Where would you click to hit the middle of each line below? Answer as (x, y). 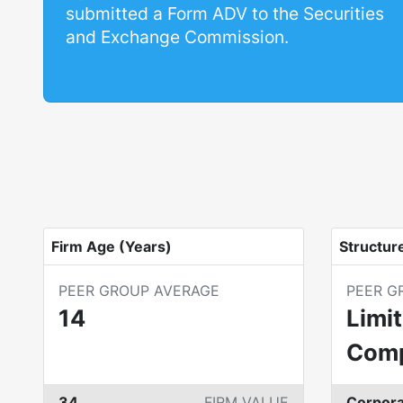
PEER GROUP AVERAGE (139, 291)
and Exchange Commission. (177, 37)
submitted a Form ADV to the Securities (225, 13)
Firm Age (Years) (112, 246)
